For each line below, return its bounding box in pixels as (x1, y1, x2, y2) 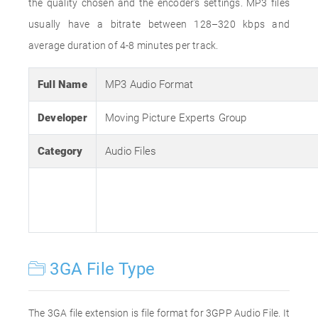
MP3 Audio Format (105, 78, 194, 91)
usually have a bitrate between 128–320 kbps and (28, 18, 290, 30)
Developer (38, 111, 87, 124)
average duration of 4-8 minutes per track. (28, 40, 219, 51)
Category (38, 145, 83, 158)
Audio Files (105, 145, 157, 158)
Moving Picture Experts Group (105, 111, 247, 124)
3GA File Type (45, 259, 155, 279)
